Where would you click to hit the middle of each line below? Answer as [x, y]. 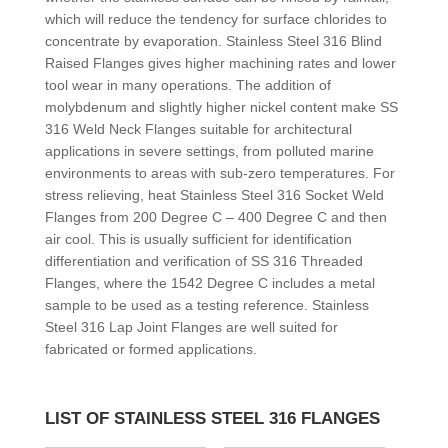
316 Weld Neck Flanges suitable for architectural [198, 128]
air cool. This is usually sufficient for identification [198, 238]
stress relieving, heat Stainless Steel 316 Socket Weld [214, 194]
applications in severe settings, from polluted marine [209, 150]
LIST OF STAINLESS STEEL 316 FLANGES [212, 418]
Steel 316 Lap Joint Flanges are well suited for [191, 326]
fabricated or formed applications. [150, 348]
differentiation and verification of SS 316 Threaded [203, 260]
